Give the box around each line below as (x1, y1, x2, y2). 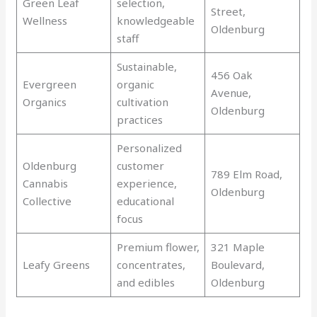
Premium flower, (116, 240, 200, 255)
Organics (22, 95, 67, 110)
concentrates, (116, 258, 185, 272)
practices (116, 113, 163, 127)
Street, (210, 4, 246, 19)
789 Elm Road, (210, 167, 282, 182)
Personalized (116, 141, 182, 156)
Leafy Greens (22, 258, 90, 272)
